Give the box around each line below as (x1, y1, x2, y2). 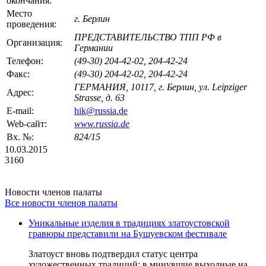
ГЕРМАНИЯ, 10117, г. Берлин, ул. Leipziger (74, 82, 247, 92)
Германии (74, 43, 113, 53)
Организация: (7, 37, 65, 47)
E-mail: (7, 106, 36, 116)
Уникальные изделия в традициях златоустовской (28, 218, 230, 228)
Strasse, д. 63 (74, 93, 125, 103)
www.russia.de (74, 119, 129, 129)
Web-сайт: (7, 119, 49, 129)
